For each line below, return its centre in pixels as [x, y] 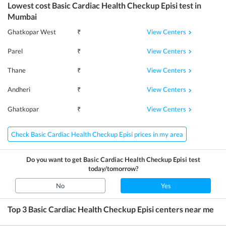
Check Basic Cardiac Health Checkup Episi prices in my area [97, 134]
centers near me [184, 209]
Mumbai [22, 16]
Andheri [19, 90]
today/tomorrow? [113, 168]
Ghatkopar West [32, 32]
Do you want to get [54, 159]
